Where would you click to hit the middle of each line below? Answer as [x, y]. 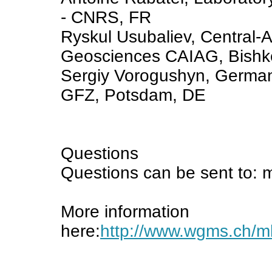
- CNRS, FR [106, 17]
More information [125, 212]
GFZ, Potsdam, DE [133, 95]
